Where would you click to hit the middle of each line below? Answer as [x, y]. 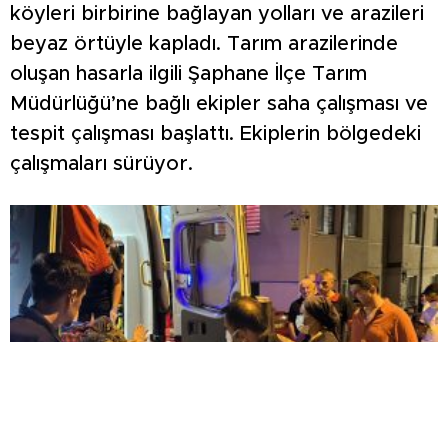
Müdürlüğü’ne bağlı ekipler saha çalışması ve [219, 103]
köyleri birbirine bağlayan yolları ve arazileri [217, 13]
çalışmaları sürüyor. [101, 163]
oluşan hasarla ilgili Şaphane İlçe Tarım [188, 73]
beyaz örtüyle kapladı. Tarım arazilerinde [204, 43]
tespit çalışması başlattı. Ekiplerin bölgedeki [215, 133]
